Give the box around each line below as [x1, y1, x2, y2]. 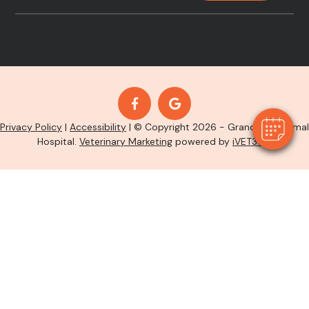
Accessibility [70, 120, 126, 133]
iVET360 [232, 134, 270, 148]
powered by [172, 134, 232, 148]
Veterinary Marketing [79, 134, 172, 148]
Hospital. [37, 134, 79, 148]
